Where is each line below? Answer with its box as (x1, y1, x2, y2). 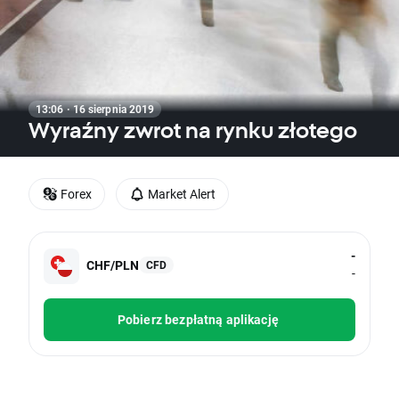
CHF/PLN (86, 256, 139, 273)
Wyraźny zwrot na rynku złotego (28, 118, 357, 142)
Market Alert (148, 185, 216, 202)
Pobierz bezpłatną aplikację (117, 311, 279, 329)
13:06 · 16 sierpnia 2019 (36, 102, 155, 116)
